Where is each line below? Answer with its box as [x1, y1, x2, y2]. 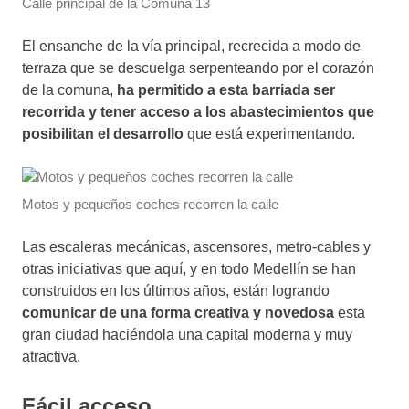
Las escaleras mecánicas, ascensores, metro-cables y [22, 238, 371, 255]
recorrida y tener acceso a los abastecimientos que [22, 104, 374, 121]
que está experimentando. [184, 126, 355, 142]
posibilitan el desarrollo [22, 126, 184, 142]
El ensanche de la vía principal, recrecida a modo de [22, 38, 361, 55]
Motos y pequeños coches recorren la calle [22, 195, 278, 212]
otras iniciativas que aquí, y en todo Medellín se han [22, 260, 356, 277]
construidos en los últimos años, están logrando [22, 282, 330, 299]
